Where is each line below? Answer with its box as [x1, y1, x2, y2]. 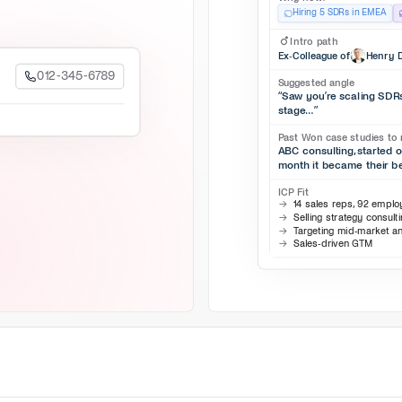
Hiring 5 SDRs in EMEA [292, 7, 387, 18]
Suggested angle [277, 77, 354, 89]
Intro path [290, 36, 338, 48]
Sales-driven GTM [293, 238, 373, 249]
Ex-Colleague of [277, 49, 351, 61]
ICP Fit [277, 187, 309, 198]
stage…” [277, 105, 319, 117]
